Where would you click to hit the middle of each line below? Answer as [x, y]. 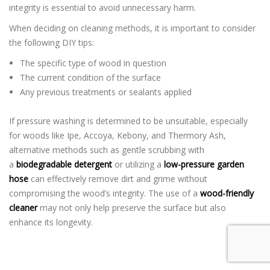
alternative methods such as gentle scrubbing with [107, 150]
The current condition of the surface [90, 77]
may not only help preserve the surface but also [132, 208]
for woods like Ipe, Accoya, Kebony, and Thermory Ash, [118, 135]
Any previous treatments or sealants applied [105, 92]
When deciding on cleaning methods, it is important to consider [132, 28]
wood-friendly [227, 193]
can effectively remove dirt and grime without [118, 179]
